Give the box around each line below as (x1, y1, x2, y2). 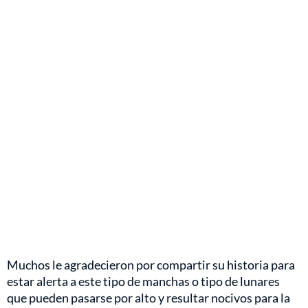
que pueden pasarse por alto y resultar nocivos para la (7, 290, 290, 306)
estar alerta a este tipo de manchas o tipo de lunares (7, 274, 280, 289)
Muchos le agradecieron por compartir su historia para (7, 257, 295, 273)
